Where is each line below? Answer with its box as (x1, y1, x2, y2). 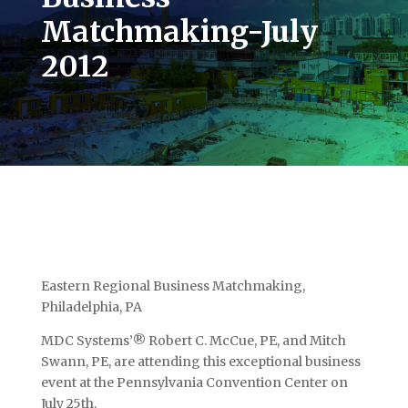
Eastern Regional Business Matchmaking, (40, 277, 305, 294)
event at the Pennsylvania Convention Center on (40, 373, 348, 391)
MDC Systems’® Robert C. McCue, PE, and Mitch (40, 331, 346, 349)
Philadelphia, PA (40, 298, 142, 315)
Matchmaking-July (40, 13, 318, 50)
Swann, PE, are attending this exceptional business (40, 352, 361, 370)
